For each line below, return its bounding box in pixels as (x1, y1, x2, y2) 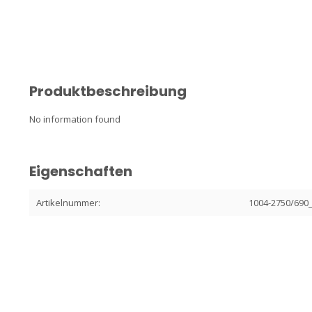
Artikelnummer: (36, 196, 100, 209)
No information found (29, 112, 120, 125)
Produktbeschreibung (29, 81, 187, 101)
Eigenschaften (29, 161, 132, 181)
